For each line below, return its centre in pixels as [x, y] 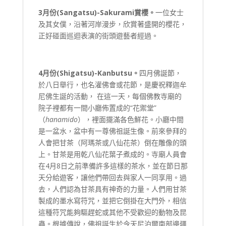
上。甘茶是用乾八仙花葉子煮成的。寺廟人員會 [112, 154]
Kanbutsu [115, 73]
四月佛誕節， [160, 73]
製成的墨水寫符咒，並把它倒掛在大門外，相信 [112, 201]
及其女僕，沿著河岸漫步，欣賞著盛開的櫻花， [112, 24]
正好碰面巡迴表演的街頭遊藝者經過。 [98, 36]
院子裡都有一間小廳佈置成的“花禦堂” [97, 108]
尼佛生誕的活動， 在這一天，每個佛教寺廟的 [110, 96]
